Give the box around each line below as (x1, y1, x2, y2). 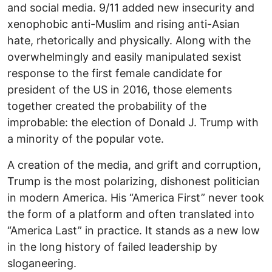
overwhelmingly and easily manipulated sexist (7, 50, 242, 63)
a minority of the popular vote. (7, 132, 164, 145)
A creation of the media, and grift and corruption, (7, 158, 261, 171)
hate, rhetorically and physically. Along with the (7, 33, 251, 47)
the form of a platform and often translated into (7, 207, 254, 220)
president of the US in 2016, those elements (7, 83, 232, 96)
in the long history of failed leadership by (7, 240, 217, 253)
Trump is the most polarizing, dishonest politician (7, 174, 260, 188)
